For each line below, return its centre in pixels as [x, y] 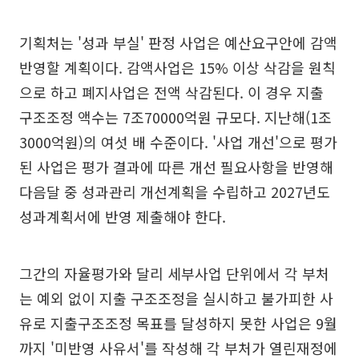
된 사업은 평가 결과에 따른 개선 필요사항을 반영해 [176, 167]
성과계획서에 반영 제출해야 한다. [123, 217]
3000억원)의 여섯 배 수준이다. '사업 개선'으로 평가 [178, 142]
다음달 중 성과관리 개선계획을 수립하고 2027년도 [175, 192]
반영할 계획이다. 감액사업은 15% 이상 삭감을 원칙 [177, 68]
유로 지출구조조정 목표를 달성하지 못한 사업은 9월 [178, 323]
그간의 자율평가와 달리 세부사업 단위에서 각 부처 [174, 274]
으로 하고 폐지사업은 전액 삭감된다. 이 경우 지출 [171, 93]
